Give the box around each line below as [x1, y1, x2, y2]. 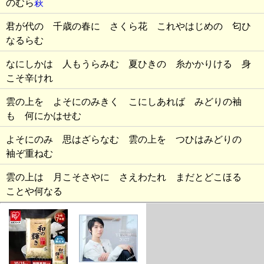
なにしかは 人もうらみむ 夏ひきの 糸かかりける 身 [6, 59, 251, 69]
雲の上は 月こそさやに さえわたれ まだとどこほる [6, 172, 251, 182]
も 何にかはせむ [6, 111, 81, 121]
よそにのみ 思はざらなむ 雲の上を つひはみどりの [6, 134, 251, 144]
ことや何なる [6, 186, 62, 196]
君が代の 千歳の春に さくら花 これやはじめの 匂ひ [6, 21, 251, 31]
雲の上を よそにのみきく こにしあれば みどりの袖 [6, 97, 242, 107]
